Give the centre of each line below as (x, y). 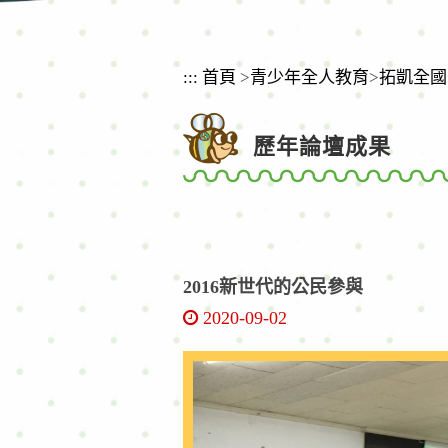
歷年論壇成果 (321, 147)
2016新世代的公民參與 (272, 287)
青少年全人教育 (309, 78)
